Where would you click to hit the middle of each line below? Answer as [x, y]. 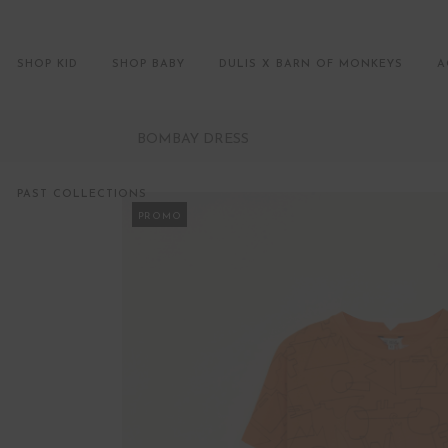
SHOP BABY [148, 64]
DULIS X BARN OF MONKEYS [311, 64]
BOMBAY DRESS [193, 139]
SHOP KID [47, 64]
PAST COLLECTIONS [82, 194]
